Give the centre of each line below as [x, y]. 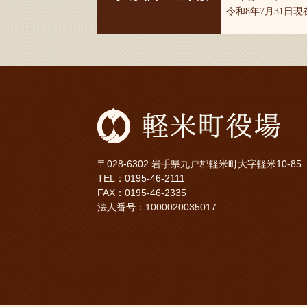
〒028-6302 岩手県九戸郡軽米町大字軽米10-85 [199, 164]
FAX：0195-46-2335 [142, 193]
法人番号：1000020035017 [157, 207]
